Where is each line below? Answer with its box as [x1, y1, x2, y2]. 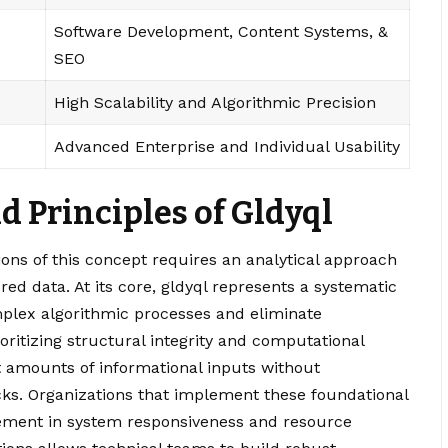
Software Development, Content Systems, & [54, 21, 388, 41]
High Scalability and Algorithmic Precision [54, 92, 376, 112]
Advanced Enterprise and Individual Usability [54, 136, 400, 156]
